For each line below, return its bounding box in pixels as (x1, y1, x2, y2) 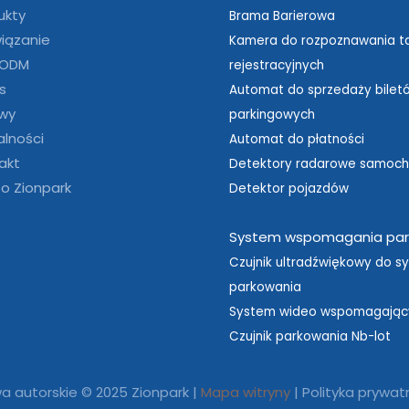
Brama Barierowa (228, 7, 335, 26)
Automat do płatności (228, 131, 364, 149)
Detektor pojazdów (228, 180, 349, 198)
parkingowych (228, 106, 315, 124)
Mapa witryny (200, 383, 290, 403)
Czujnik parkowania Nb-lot (228, 328, 391, 346)
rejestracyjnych (228, 57, 324, 75)
